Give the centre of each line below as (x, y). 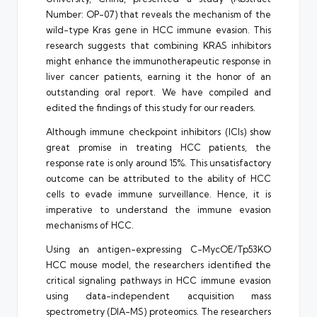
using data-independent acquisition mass (158, 295)
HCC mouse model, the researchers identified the (158, 264)
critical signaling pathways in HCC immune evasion (158, 280)
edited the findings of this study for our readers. (151, 107)
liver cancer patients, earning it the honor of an (158, 76)
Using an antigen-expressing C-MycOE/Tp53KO (158, 249)
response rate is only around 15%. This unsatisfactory (158, 162)
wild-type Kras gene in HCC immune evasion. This (158, 29)
